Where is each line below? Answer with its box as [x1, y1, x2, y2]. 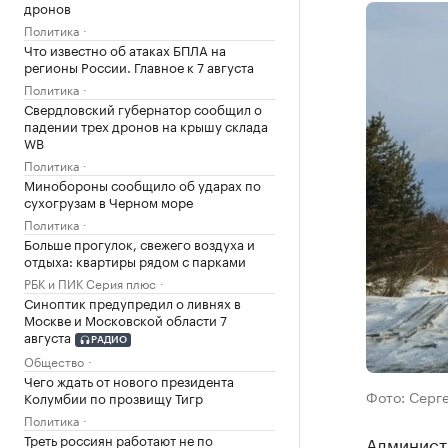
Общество [24, 350, 84, 370]
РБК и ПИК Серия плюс [24, 273, 156, 292]
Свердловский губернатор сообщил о [24, 98, 262, 118]
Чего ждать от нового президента [24, 369, 234, 390]
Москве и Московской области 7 [24, 309, 227, 329]
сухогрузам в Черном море [24, 191, 193, 211]
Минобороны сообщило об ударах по [24, 174, 261, 194]
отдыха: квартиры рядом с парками [24, 250, 246, 270]
